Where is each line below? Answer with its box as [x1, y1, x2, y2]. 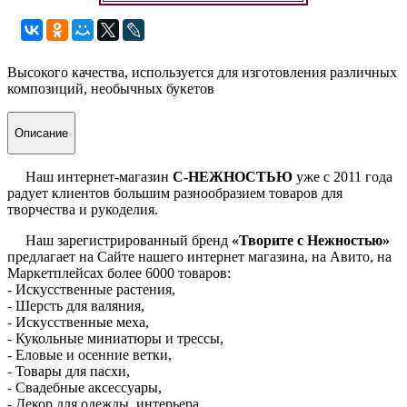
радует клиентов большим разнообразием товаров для [7, 185, 342, 202]
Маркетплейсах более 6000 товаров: [7, 265, 231, 282]
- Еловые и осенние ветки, [7, 347, 175, 363]
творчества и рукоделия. [7, 202, 158, 218]
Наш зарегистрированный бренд [7, 233, 232, 249]
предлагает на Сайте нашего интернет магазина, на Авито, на [7, 249, 392, 265]
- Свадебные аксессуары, [7, 380, 165, 396]
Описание [15, 126, 68, 141]
